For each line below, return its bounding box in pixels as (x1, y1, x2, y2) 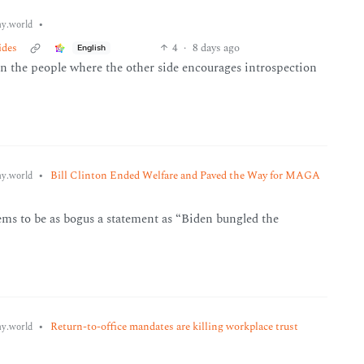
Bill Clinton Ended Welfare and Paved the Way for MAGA (50, 167, 320, 184)
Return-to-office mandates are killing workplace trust (50, 318, 298, 335)
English (76, 43, 106, 52)
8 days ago (192, 39, 240, 56)
